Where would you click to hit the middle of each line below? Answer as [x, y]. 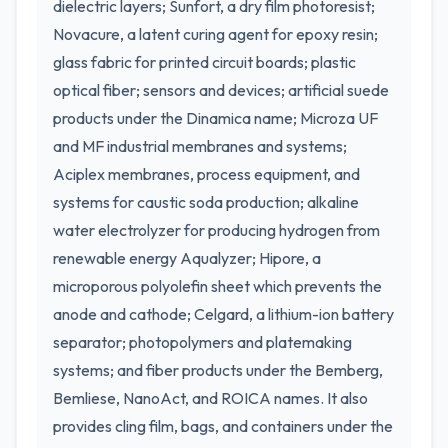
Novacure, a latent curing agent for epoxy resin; [215, 34]
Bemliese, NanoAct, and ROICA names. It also [210, 398]
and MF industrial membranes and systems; [200, 146]
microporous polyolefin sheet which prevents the [217, 286]
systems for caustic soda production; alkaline [206, 202]
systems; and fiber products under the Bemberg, [218, 370]
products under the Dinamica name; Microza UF [215, 118]
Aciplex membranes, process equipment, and [206, 174]
